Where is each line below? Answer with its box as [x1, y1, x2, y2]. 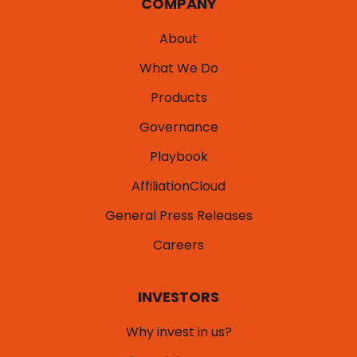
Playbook [149, 147, 208, 167]
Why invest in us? [125, 323, 232, 342]
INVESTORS [138, 287, 219, 308]
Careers [153, 236, 204, 255]
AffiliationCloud [131, 177, 226, 196]
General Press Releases [104, 206, 253, 226]
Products [150, 88, 207, 108]
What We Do [139, 59, 218, 78]
